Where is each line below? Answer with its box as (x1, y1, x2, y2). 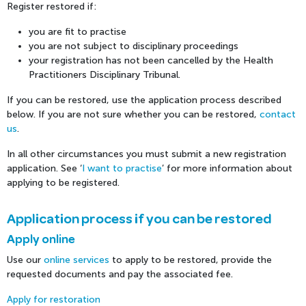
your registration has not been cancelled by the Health (29, 55, 273, 66)
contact (260, 109, 296, 120)
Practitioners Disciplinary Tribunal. (29, 69, 180, 81)
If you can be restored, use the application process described (7, 94, 281, 106)
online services (44, 254, 109, 266)
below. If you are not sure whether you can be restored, (7, 109, 260, 120)
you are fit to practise (29, 26, 126, 38)
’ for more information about (162, 163, 292, 174)
